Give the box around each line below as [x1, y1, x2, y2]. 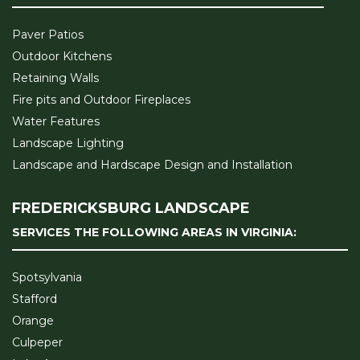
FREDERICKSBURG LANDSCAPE [12, 198, 250, 217]
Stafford [12, 291, 57, 306]
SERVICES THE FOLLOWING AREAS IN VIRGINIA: [12, 224, 297, 239]
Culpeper [12, 334, 63, 350]
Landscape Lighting [12, 135, 124, 150]
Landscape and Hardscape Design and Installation [12, 157, 292, 172]
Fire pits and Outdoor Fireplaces [12, 92, 190, 107]
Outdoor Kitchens [12, 48, 112, 63]
